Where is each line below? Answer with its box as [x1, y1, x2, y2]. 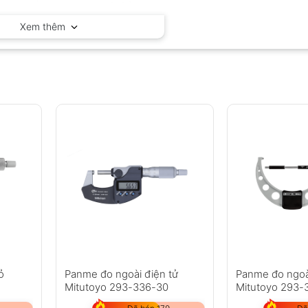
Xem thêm [20, 20, 71, 32]
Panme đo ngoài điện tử [64, 267, 178, 281]
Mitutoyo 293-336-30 [64, 280, 168, 294]
